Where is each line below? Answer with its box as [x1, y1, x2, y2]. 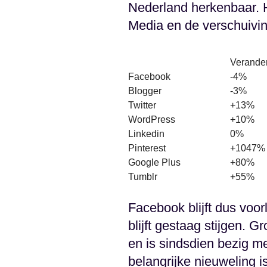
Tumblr [128, 172, 157, 182]
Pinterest [128, 143, 166, 154]
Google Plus [128, 157, 181, 168]
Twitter [128, 100, 156, 111]
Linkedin [128, 129, 164, 139]
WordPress [128, 114, 175, 125]
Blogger [128, 86, 162, 97]
